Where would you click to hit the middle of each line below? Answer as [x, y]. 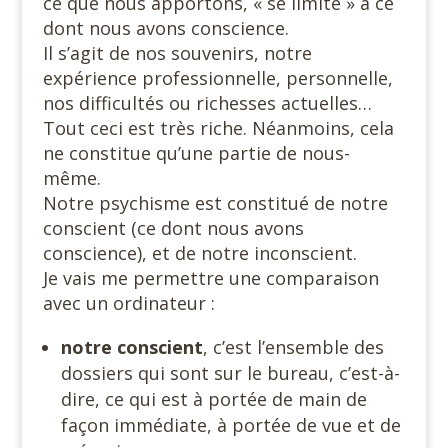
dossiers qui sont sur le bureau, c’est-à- [230, 372]
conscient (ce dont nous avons [173, 227]
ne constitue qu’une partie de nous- [196, 152]
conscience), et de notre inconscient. [199, 252]
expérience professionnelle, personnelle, [217, 77]
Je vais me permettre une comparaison [210, 277]
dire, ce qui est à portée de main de [213, 398]
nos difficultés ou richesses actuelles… [207, 102]
